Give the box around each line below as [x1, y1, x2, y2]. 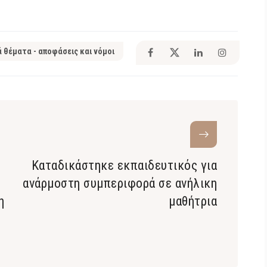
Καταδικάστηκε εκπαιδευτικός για [31, 158, 217, 173]
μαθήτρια [169, 194, 217, 209]
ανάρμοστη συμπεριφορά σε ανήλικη [23, 176, 217, 191]
